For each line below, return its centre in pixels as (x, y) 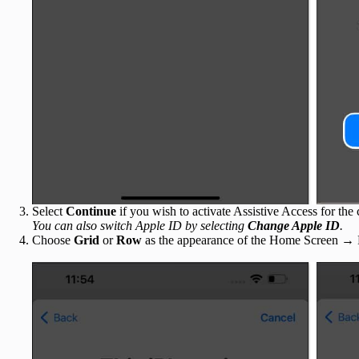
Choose (53, 240)
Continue (93, 212)
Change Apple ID (294, 226)
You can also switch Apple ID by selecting (140, 226)
